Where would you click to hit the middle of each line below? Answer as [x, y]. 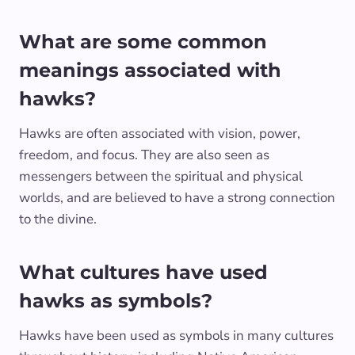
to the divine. [58, 219]
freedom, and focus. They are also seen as [144, 155]
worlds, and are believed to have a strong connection [177, 197]
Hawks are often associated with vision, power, [160, 133]
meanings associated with [150, 70]
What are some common [143, 41]
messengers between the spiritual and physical [161, 176]
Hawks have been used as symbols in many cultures [176, 335]
